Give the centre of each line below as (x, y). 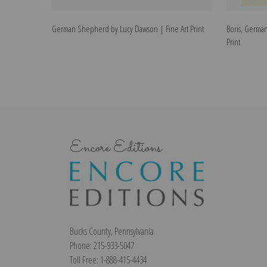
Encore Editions (116, 148)
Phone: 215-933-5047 (102, 245)
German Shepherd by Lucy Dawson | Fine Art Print (128, 29)
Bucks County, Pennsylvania (112, 231)
